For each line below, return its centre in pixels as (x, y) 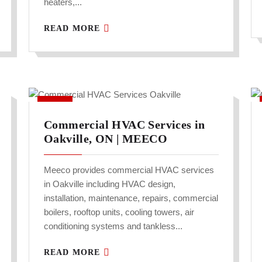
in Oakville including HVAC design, (110, 184)
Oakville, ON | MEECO (106, 139)
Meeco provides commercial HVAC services (129, 170)
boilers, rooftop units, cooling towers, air (119, 212)
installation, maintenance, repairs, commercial (131, 198)
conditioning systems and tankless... (113, 226)
